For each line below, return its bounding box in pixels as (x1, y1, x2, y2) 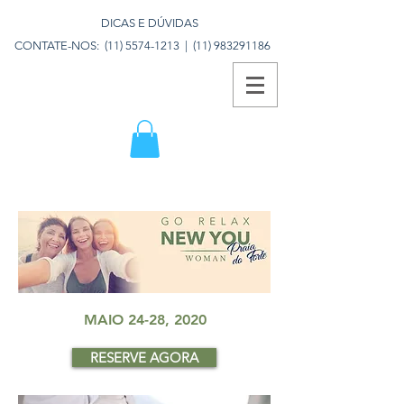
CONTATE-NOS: (14, 39, 105, 52)
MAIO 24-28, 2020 (83, 310, 207, 328)
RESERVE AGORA (90, 348, 198, 366)
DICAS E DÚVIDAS (101, 16, 198, 30)
